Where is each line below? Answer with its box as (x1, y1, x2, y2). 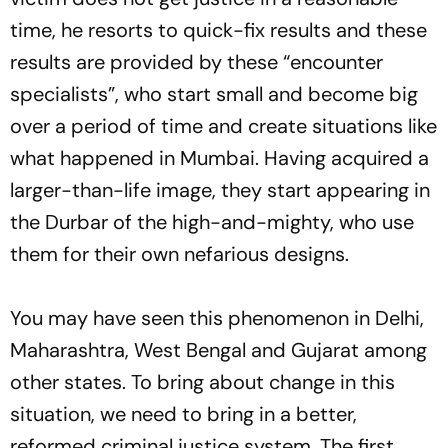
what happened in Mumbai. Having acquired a (10, 145, 429, 172)
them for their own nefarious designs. (10, 241, 349, 268)
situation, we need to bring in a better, (10, 401, 357, 428)
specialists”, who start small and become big (10, 81, 418, 108)
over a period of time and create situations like (10, 113, 437, 140)
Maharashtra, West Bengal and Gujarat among (10, 337, 427, 364)
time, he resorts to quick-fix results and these (10, 17, 427, 44)
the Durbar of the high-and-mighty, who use (10, 209, 414, 236)
